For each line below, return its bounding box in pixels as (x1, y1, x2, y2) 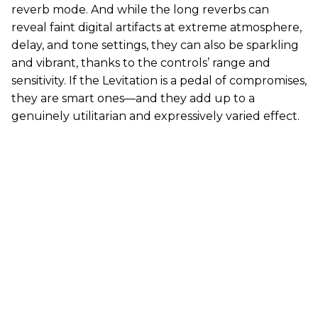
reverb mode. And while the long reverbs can (11, 2, 269, 16)
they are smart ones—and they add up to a (11, 91, 255, 105)
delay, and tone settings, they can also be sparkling (11, 38, 299, 52)
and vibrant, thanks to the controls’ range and (11, 55, 270, 70)
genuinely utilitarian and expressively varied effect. (11, 109, 300, 123)
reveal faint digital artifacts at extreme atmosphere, (11, 20, 302, 34)
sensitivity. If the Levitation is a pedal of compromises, (11, 73, 307, 87)
